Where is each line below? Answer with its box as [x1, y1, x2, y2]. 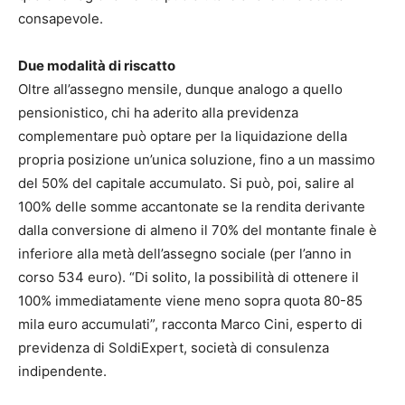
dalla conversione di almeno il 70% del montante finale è [18, 221, 377, 240]
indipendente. [18, 363, 107, 381]
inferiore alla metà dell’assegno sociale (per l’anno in [18, 245, 352, 263]
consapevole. [18, 10, 103, 28]
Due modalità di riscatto [18, 57, 175, 75]
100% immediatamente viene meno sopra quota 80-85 [18, 292, 363, 310]
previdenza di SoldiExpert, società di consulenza [18, 339, 329, 357]
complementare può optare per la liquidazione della [18, 127, 347, 146]
